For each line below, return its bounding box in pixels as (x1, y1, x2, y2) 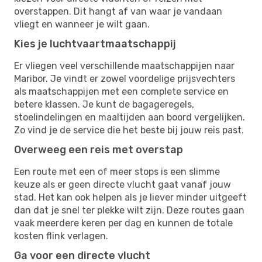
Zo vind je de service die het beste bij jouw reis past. (14, 124, 244, 136)
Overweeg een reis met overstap (14, 143, 183, 156)
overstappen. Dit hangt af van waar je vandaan (14, 5, 222, 17)
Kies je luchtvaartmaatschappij (14, 37, 176, 50)
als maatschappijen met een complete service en (14, 85, 229, 97)
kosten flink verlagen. (14, 230, 108, 242)
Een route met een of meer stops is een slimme (14, 166, 220, 177)
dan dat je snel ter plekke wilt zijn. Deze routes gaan (14, 204, 244, 216)
